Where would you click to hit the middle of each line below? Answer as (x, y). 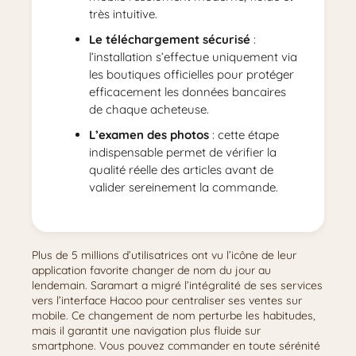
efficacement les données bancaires (188, 92)
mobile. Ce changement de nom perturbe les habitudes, (174, 315)
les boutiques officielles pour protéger (192, 74)
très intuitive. (123, 14)
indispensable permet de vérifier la (183, 152)
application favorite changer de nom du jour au (151, 270)
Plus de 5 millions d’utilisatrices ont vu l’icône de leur (164, 255)
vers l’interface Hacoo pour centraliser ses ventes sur (167, 300)
